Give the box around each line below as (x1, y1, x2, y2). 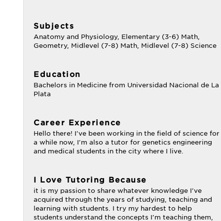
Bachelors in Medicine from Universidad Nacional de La (34, 81, 219, 89)
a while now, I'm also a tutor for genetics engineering (34, 139, 212, 146)
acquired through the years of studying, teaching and (34, 196, 212, 203)
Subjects (34, 22, 74, 31)
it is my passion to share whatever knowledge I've (34, 187, 202, 194)
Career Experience (34, 118, 121, 127)
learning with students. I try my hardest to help (34, 205, 192, 212)
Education (34, 70, 81, 79)
